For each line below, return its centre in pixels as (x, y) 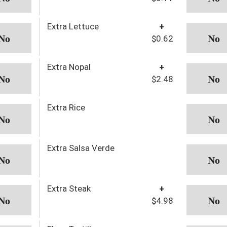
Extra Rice (66, 107)
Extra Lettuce (73, 26)
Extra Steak (69, 188)
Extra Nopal (69, 67)
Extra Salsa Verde (81, 148)
